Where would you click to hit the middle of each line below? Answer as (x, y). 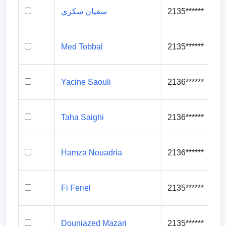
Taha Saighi (83, 117)
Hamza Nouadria (92, 153)
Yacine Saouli (86, 82)
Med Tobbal (82, 47)
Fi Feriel (76, 188)
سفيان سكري (84, 11)
